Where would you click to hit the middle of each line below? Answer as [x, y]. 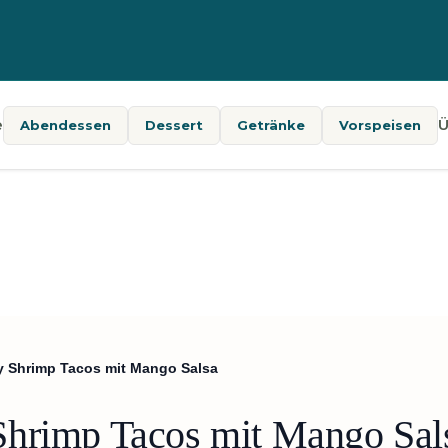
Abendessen [65, 124]
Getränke [270, 124]
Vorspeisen [379, 124]
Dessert [173, 124]
